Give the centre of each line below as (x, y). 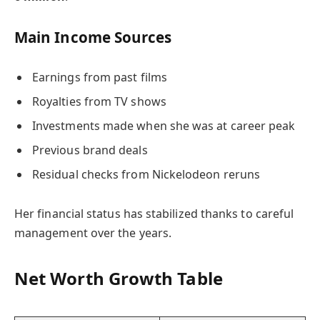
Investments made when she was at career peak (164, 125)
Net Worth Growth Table (119, 279)
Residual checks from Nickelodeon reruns (146, 174)
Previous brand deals (90, 150)
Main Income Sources (93, 37)
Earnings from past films (100, 77)
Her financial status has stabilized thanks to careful (154, 213)
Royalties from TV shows (99, 101)
